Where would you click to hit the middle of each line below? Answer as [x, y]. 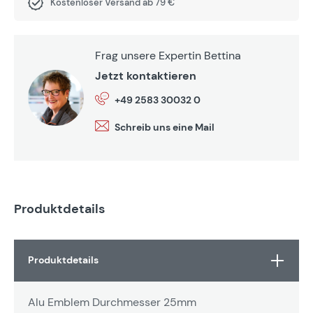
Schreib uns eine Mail [165, 128]
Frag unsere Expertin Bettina [168, 55]
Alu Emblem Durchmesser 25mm [112, 302]
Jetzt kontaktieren [146, 75]
